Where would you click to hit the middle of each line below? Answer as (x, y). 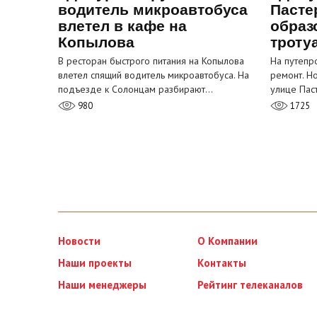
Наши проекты (95, 263)
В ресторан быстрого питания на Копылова (151, 61)
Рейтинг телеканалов (250, 285)
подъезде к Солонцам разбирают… (136, 90)
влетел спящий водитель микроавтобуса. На (154, 75)
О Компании (227, 241)
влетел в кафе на (122, 26)
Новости (79, 241)
